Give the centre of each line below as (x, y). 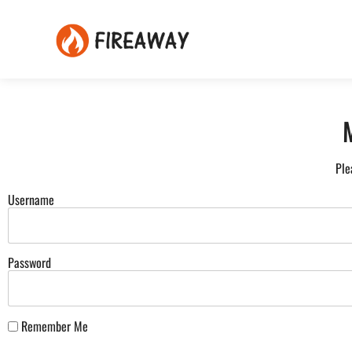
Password (29, 263)
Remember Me (53, 326)
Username (31, 200)
